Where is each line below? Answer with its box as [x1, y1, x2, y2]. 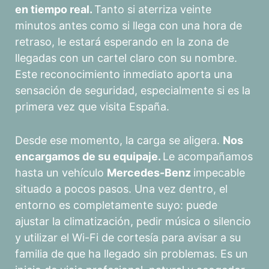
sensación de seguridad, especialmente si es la [15, 84, 250, 97]
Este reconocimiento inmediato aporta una [15, 68, 232, 81]
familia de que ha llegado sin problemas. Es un [15, 247, 248, 260]
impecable [193, 166, 245, 179]
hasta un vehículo [15, 166, 107, 179]
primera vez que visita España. [15, 100, 169, 113]
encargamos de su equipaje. [15, 150, 163, 163]
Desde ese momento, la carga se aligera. [15, 133, 223, 147]
